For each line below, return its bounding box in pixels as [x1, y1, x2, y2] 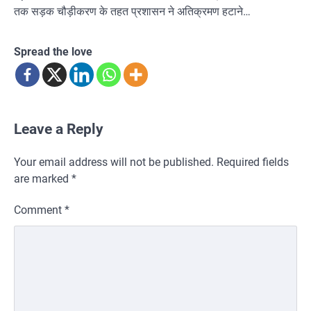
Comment [14, 203, 65, 217]
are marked [14, 171, 72, 185]
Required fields [217, 155, 289, 169]
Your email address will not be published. [14, 155, 214, 169]
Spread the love [14, 44, 92, 58]
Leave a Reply [14, 120, 103, 137]
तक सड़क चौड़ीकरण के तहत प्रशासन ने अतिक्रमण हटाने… [14, 4, 251, 18]
